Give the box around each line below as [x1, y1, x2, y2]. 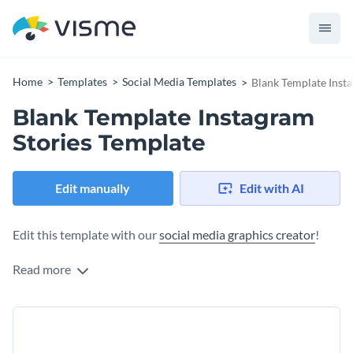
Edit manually [55, 180, 131, 196]
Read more [13, 262, 73, 277]
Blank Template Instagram [13, 104, 314, 131]
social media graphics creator [159, 227, 315, 243]
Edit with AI [239, 180, 304, 196]
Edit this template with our [13, 227, 159, 243]
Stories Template [13, 129, 206, 156]
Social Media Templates [122, 75, 236, 88]
